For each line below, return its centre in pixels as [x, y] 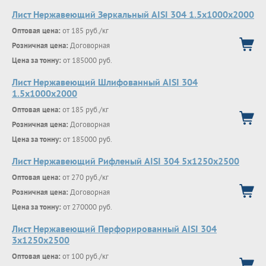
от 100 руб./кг [85, 256]
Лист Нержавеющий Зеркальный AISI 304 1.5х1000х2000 [133, 14]
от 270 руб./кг [85, 177]
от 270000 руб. [87, 207]
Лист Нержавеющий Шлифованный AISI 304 [105, 82]
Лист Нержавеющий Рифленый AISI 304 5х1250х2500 [126, 161]
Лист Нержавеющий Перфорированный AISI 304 [114, 229]
